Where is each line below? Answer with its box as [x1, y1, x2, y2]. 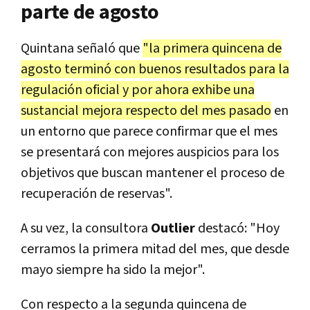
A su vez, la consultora [21, 219, 151, 237]
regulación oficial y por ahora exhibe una [21, 80, 255, 99]
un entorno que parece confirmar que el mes [21, 122, 277, 140]
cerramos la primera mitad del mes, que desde [21, 239, 289, 258]
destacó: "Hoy [195, 219, 280, 237]
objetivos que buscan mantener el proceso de [21, 163, 284, 182]
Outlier [151, 219, 195, 237]
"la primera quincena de [143, 39, 282, 57]
